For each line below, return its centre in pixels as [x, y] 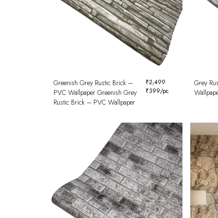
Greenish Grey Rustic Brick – [93, 83]
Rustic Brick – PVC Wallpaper [94, 102]
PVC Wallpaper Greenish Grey [95, 92]
